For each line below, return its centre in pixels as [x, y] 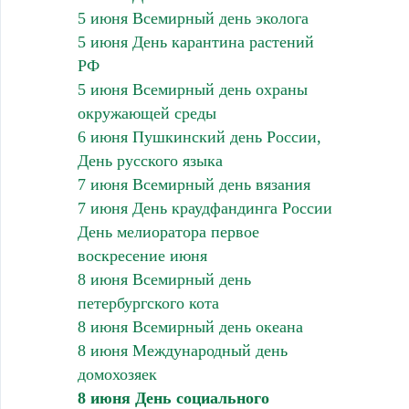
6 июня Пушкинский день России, [199, 136]
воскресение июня [142, 255]
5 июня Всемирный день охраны [192, 89]
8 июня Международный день [182, 350]
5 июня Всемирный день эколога [193, 18]
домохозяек [117, 374]
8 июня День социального [173, 398]
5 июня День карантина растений [195, 42]
